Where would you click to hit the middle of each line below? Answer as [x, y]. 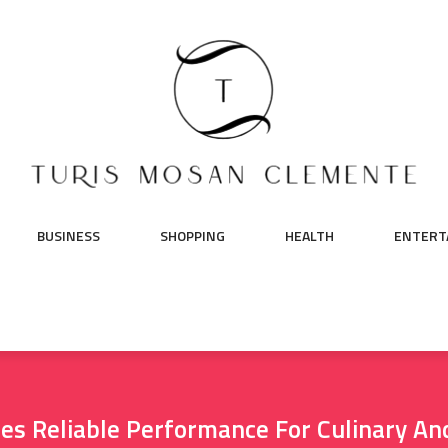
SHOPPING [192, 235]
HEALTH [309, 235]
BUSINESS [68, 235]
